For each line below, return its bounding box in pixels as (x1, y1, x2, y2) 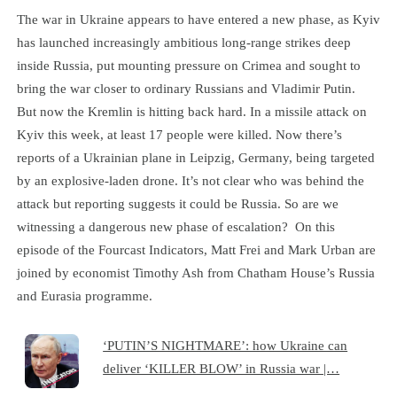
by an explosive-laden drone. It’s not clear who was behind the (16, 172, 364, 188)
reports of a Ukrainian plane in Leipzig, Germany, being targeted (16, 149, 375, 165)
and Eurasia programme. (16, 287, 152, 303)
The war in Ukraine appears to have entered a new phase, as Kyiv (16, 11, 380, 27)
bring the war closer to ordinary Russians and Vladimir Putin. (16, 80, 359, 96)
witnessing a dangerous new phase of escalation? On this (16, 218, 335, 234)
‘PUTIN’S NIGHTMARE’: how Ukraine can (103, 337, 348, 353)
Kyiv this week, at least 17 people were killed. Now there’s (16, 126, 342, 142)
